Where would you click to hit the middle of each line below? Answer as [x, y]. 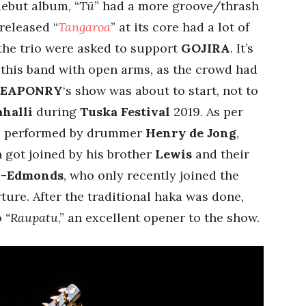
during [56, 111]
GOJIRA [206, 48]
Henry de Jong [191, 133]
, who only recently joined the [151, 175]
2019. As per [208, 111]
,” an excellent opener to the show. [159, 217]
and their [221, 154]
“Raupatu [32, 217]
